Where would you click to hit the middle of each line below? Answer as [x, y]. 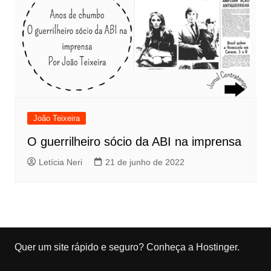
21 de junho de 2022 [145, 162]
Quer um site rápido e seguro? [80, 247]
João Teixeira [56, 119]
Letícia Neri [60, 162]
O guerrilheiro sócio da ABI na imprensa [134, 142]
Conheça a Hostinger [191, 247]
